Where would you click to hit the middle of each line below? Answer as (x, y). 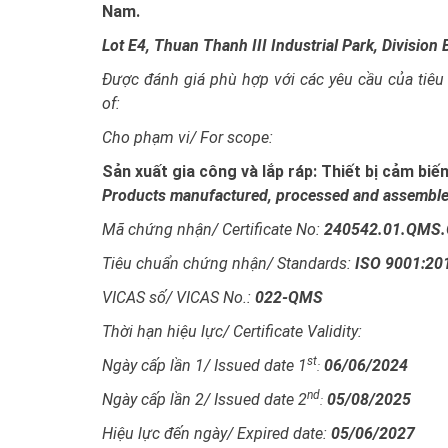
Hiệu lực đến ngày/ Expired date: (216, 433)
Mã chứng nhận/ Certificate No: (211, 229)
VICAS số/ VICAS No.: (178, 297)
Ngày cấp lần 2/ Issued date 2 (204, 399)
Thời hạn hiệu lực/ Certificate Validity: (232, 331)
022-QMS (289, 297)
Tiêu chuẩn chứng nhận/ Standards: (228, 263)
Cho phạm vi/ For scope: (187, 137)
